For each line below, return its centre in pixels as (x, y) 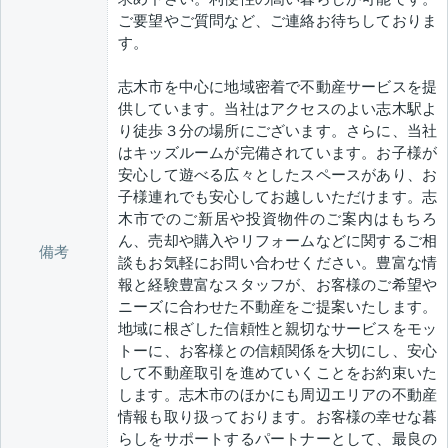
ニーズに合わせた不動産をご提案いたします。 (277, 307)
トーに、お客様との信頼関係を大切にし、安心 (277, 351)
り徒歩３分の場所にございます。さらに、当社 (277, 131)
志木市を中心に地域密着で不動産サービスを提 (277, 87)
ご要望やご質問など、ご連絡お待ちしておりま (277, 21)
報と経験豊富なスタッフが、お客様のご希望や (277, 285)
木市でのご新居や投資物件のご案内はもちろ (277, 219)
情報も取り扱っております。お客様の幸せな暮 (277, 417)
